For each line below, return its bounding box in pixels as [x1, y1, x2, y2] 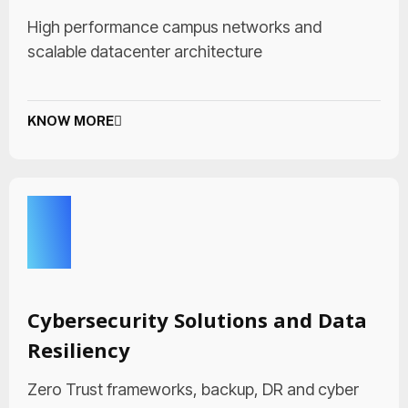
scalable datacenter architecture [27, 42, 262, 61]
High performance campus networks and [27, 17, 321, 36]
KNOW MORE [27, 113, 114, 128]
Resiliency [27, 336, 130, 363]
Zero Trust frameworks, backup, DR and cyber [27, 380, 359, 399]
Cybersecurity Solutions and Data [27, 306, 367, 333]
